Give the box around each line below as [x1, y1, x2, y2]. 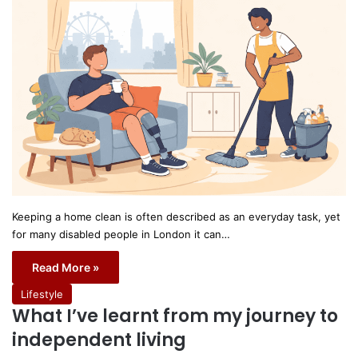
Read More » [32, 260, 99, 274]
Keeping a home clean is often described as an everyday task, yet [12, 209, 340, 223]
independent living [12, 327, 186, 352]
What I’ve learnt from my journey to [12, 303, 338, 328]
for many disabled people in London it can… [12, 227, 230, 241]
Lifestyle [21, 287, 63, 300]
